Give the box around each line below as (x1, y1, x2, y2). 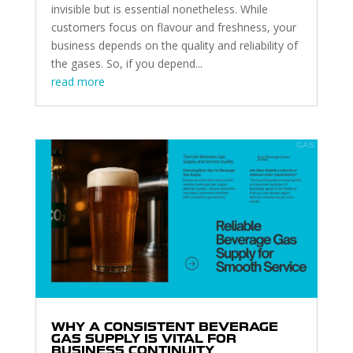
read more (50, 74, 105, 90)
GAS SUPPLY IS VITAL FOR (50, 332, 236, 347)
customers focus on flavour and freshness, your (50, 20, 296, 35)
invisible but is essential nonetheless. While (50, 2, 268, 17)
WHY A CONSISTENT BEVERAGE (50, 320, 278, 335)
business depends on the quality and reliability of (50, 38, 298, 54)
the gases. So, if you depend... (50, 56, 203, 72)
